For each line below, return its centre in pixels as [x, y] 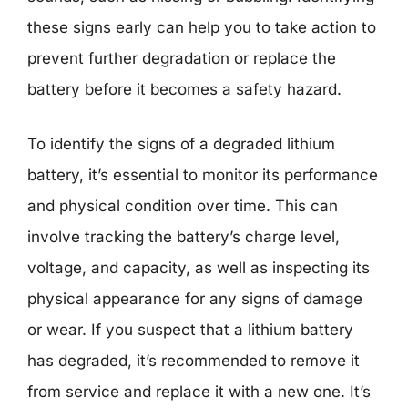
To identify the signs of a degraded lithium [181, 143]
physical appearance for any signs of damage [195, 298]
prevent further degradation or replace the [182, 58]
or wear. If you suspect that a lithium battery [190, 329]
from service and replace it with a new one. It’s [199, 391]
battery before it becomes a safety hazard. [184, 89]
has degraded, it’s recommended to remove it [194, 360]
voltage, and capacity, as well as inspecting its [199, 267]
